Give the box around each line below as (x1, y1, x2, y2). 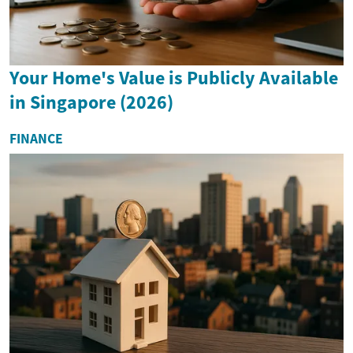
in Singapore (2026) (9, 89, 173, 114)
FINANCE (9, 129, 63, 147)
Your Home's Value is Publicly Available (9, 65, 338, 90)
